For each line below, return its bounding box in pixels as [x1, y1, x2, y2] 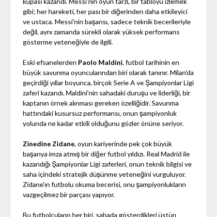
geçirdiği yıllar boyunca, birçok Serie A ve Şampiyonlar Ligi [23, 78, 194, 87]
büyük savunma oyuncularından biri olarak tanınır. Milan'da [23, 68, 194, 77]
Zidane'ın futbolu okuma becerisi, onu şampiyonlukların [23, 180, 186, 188]
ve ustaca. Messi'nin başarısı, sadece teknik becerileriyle [23, 17, 191, 26]
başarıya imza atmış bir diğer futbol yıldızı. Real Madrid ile [23, 149, 190, 158]
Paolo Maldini [78, 58, 123, 66]
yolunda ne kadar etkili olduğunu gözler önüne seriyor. [23, 119, 184, 127]
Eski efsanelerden [23, 58, 78, 66]
